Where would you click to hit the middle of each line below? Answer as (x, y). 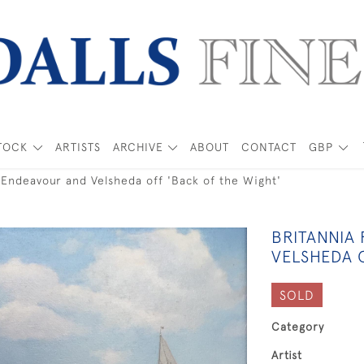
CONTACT (269, 147)
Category (298, 327)
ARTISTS (78, 147)
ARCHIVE (138, 147)
